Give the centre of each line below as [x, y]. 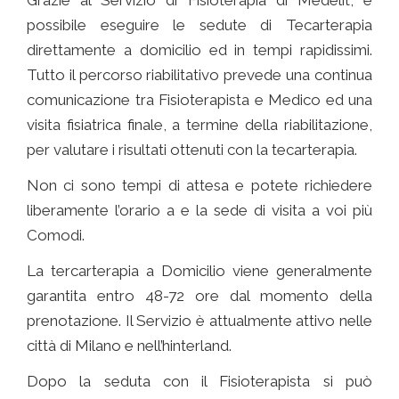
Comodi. [56, 236]
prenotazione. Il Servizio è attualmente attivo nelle [199, 321]
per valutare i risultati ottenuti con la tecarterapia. [192, 150]
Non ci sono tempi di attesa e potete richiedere [199, 186]
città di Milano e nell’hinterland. [129, 346]
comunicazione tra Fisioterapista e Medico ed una [199, 100]
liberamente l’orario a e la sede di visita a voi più [199, 211]
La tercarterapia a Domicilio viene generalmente [199, 271]
